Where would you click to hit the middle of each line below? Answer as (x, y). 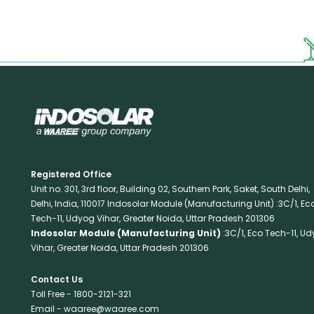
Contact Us (56, 280)
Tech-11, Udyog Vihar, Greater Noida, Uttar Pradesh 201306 (152, 218)
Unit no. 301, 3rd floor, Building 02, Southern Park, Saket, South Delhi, (170, 189)
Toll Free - (51, 294)
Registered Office (71, 174)
